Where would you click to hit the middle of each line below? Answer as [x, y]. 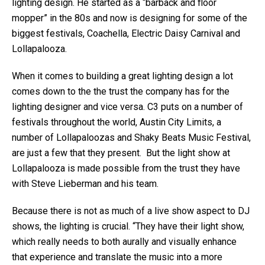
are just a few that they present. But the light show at [121, 153]
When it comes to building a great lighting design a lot [122, 76]
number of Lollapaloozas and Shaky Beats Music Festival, [131, 137]
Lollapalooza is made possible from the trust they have [126, 168]
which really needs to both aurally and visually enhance [124, 241]
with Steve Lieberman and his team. [85, 183]
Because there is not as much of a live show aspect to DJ [131, 211]
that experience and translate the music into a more [117, 257]
